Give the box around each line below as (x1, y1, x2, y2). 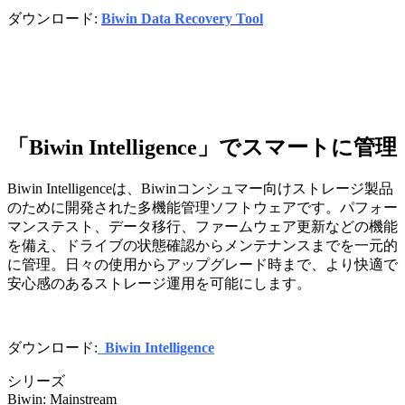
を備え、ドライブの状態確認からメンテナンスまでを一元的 (7, 237, 398, 253)
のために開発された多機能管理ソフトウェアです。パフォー (7, 199, 398, 215)
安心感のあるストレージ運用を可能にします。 (7, 275, 311, 291)
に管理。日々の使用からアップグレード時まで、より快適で (7, 256, 398, 272)
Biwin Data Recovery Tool (101, 10, 263, 26)
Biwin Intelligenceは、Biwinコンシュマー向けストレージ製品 (7, 180, 393, 196)
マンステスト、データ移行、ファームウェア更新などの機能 (7, 218, 398, 234)
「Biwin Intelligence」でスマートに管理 (7, 135, 397, 159)
